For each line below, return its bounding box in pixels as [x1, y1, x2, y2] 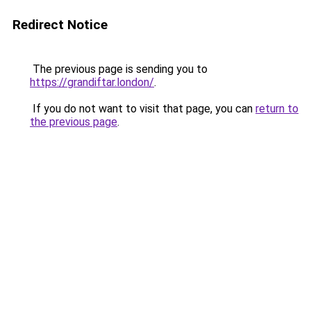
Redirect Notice [12, 17, 108, 33]
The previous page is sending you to [30, 62, 208, 76]
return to [255, 102, 299, 115]
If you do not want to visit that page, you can [30, 102, 255, 115]
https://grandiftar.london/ [30, 76, 154, 89]
